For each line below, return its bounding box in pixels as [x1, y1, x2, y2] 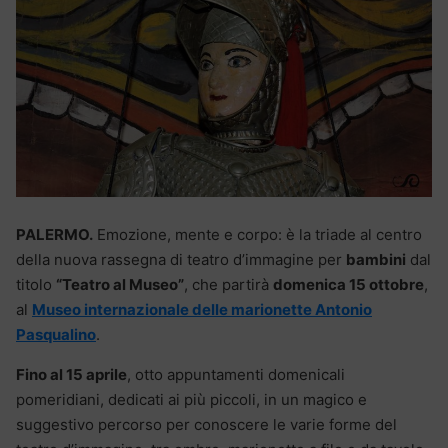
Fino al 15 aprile [16, 364, 127, 384]
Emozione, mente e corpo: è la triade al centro [93, 224, 422, 244]
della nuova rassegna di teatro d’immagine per [16, 249, 346, 269]
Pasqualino [16, 324, 96, 344]
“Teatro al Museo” [56, 274, 184, 294]
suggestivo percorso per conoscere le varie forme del [16, 414, 397, 434]
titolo [16, 274, 56, 294]
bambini [346, 249, 406, 269]
